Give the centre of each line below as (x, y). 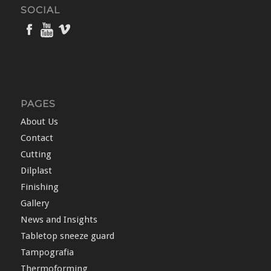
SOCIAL (40, 10)
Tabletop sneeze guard (67, 236)
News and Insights (59, 219)
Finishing (39, 187)
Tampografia (47, 252)
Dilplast (36, 170)
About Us (39, 121)
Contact (37, 138)
